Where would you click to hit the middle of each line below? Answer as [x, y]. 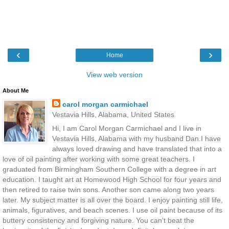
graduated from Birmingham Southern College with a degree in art [109, 169]
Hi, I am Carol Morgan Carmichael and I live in [127, 128]
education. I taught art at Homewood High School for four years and [112, 179]
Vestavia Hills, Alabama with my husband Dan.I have [136, 138]
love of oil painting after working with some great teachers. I [99, 159]
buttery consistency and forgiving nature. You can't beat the [98, 220]
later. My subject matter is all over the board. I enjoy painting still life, [113, 200]
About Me [16, 90]
